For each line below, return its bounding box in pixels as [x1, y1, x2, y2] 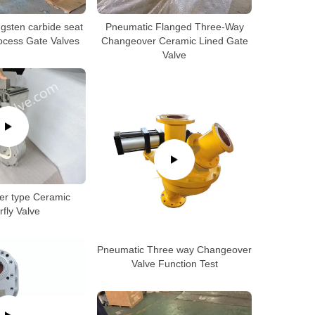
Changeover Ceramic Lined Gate [101, 35, 248, 46]
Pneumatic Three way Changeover [97, 244, 252, 255]
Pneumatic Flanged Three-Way [105, 21, 244, 32]
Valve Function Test [131, 258, 218, 269]
